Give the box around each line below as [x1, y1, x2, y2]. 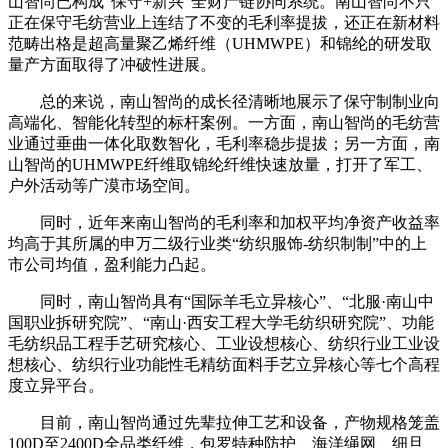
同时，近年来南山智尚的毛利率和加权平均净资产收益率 [8, 214, 440, 231]
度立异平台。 [8, 377, 104, 394]
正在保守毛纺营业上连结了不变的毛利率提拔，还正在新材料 [8, 14, 440, 31]
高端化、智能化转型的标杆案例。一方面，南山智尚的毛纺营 [8, 114, 440, 131]
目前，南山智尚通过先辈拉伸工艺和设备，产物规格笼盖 [8, 414, 440, 431]
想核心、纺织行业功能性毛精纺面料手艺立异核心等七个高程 [8, 356, 440, 373]
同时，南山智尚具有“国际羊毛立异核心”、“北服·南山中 [8, 293, 434, 310]
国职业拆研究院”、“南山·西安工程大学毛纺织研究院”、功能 [8, 314, 434, 331]
